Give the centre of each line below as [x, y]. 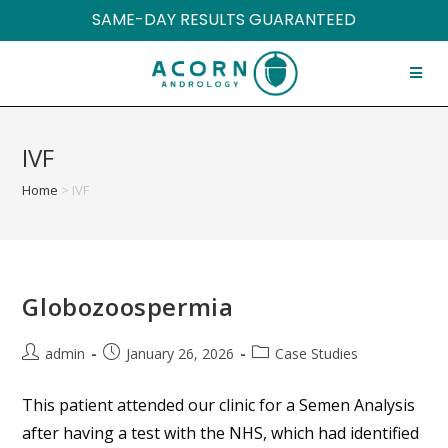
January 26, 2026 [180, 353]
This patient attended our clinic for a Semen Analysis [219, 405]
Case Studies [317, 353]
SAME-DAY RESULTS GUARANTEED [224, 19]
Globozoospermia [128, 306]
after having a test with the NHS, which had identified [221, 433]
